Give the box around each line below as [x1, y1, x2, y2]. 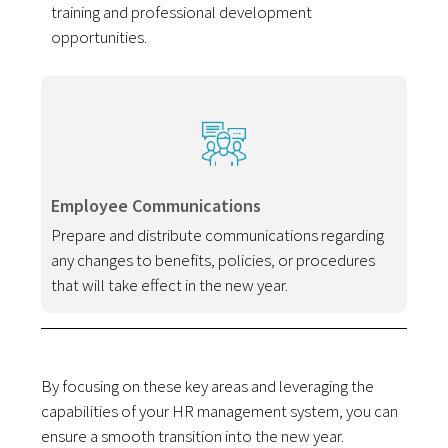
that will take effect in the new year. [51, 273, 289, 296]
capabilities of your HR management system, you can [41, 399, 399, 422]
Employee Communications [51, 193, 262, 217]
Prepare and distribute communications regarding [51, 223, 385, 246]
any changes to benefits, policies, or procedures [51, 248, 376, 271]
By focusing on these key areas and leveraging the [41, 374, 375, 397]
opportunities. [51, 25, 148, 48]
